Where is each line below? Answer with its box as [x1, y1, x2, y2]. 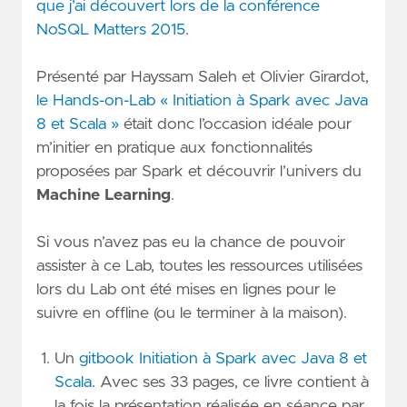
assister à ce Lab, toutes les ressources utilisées [36, 257, 362, 274]
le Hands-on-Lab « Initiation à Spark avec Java [36, 93, 368, 110]
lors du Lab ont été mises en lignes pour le [36, 281, 336, 298]
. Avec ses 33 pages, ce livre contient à [92, 374, 369, 392]
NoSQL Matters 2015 [36, 22, 185, 39]
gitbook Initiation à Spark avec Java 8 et [79, 351, 367, 368]
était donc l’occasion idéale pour [119, 116, 352, 134]
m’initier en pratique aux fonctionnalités [36, 140, 313, 157]
